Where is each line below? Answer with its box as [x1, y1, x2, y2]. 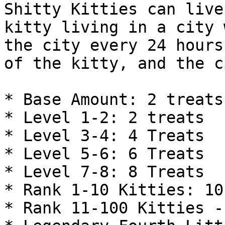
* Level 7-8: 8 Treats [4, 163, 204, 181]
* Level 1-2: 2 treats [4, 108, 204, 127]
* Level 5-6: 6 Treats [4, 145, 204, 163]
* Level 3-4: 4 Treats [4, 127, 204, 145]
